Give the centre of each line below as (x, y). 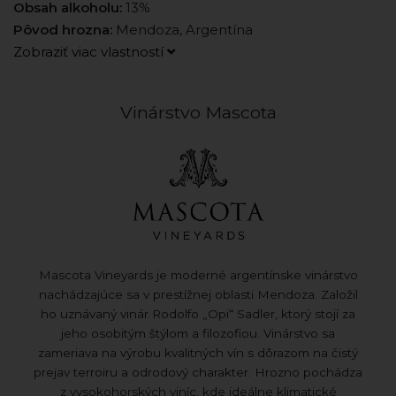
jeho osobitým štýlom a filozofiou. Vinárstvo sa (198, 333)
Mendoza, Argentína (183, 30)
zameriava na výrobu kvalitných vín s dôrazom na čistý (198, 352)
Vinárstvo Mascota (198, 113)
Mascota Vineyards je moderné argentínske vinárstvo (198, 274)
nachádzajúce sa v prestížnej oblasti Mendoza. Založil (198, 294)
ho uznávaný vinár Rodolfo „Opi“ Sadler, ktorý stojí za (198, 313)
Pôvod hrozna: (63, 30)
